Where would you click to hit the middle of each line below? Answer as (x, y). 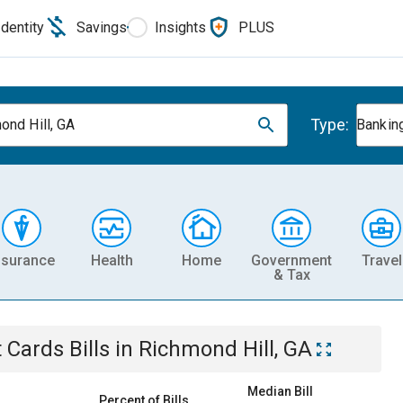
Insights (180, 27)
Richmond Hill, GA (225, 349)
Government (291, 260)
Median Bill (280, 391)
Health (112, 260)
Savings (102, 27)
